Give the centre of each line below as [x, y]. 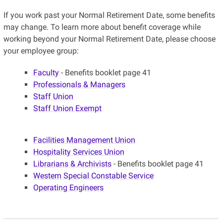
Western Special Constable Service [93, 176]
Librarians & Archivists [72, 164]
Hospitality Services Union [79, 152]
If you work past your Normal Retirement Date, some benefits [109, 15]
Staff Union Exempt [67, 109]
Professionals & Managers [79, 85]
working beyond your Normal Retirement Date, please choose [109, 39]
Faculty [46, 73]
